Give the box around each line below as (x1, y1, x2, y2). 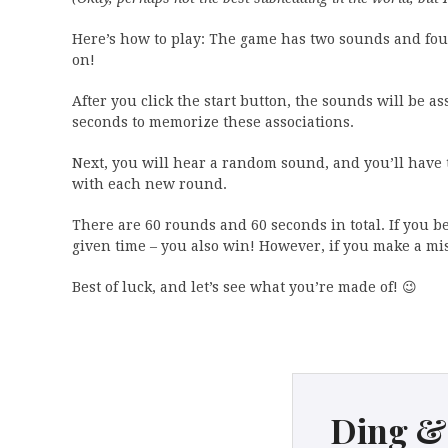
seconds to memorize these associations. (72, 114, 354, 130)
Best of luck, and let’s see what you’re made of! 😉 (72, 279, 417, 295)
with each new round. (72, 176, 227, 192)
